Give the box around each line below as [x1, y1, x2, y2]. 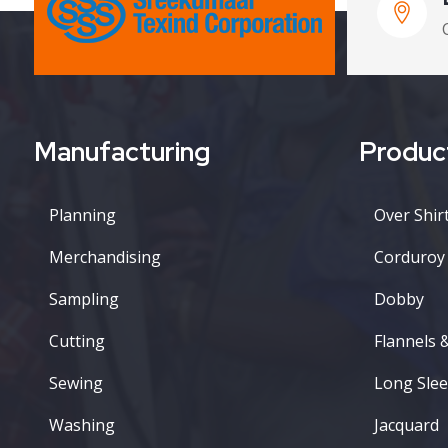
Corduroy [374, 246, 445, 268]
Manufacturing [34, 135, 210, 169]
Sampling [49, 288, 119, 310]
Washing [49, 414, 115, 436]
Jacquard [374, 414, 439, 436]
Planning [49, 204, 116, 226]
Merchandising [49, 246, 161, 268]
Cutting [49, 330, 105, 352]
